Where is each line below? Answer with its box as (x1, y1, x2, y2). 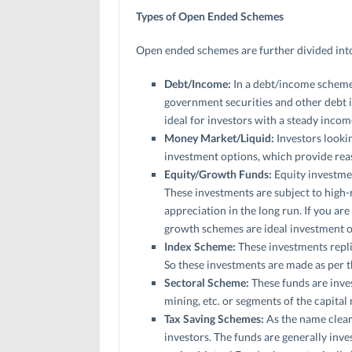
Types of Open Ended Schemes (135, 9, 284, 23)
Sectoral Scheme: (163, 275, 251, 289)
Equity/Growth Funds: (163, 167, 272, 181)
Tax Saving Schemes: (163, 311, 266, 325)
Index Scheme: (163, 239, 238, 253)
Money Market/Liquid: (163, 130, 277, 145)
